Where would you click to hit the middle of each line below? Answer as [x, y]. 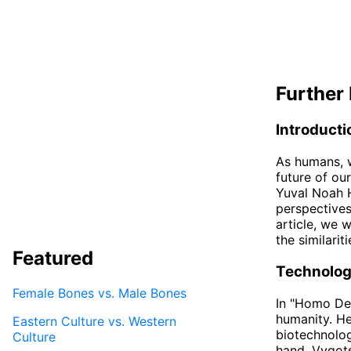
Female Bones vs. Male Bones [100, 293]
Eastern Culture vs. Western [94, 321]
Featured [53, 258]
